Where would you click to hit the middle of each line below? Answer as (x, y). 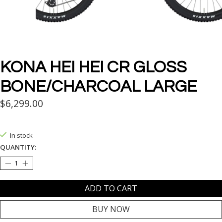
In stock (21, 136)
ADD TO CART (111, 189)
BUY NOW (111, 209)
